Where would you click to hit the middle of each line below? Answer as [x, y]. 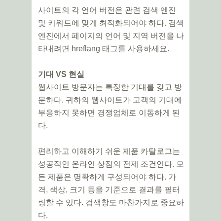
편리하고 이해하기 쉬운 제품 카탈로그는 [109, 151]
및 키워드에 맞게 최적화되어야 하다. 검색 [111, 23]
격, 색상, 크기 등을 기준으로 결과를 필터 [109, 190]
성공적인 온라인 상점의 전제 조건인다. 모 [111, 164]
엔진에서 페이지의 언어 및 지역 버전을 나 [111, 36]
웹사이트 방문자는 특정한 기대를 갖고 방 [110, 87]
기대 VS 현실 [61, 74]
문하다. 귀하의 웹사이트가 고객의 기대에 [110, 100]
